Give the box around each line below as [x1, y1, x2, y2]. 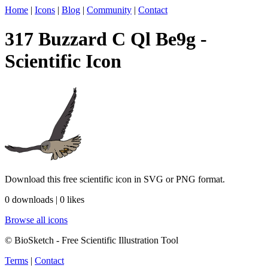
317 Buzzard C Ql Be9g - [5, 28, 207, 50]
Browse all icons [5, 214, 68, 225]
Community [87, 5, 132, 15]
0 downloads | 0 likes [5, 194, 84, 205]
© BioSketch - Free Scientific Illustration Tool [5, 234, 178, 245]
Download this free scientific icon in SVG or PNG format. [5, 173, 225, 184]
